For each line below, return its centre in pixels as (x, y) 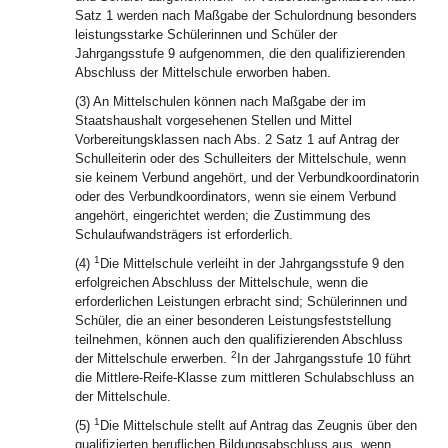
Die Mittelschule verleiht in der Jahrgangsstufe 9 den (252, 263)
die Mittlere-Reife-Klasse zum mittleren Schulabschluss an (244, 377)
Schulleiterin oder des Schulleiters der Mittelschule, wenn (240, 158)
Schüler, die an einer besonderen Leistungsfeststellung (233, 320)
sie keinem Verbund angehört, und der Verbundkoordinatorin (247, 177)
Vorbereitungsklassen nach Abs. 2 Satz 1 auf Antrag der (237, 139)
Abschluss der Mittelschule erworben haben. (203, 72)
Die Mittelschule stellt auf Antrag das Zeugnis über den (258, 425)
